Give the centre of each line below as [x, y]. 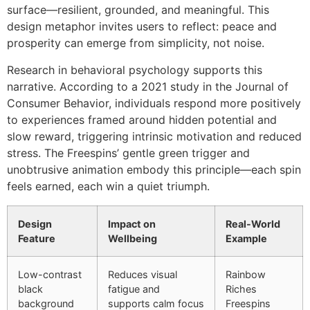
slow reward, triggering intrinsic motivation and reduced [154, 136]
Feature [37, 238]
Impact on [132, 224]
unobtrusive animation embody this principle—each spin [154, 169]
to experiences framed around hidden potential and [142, 119]
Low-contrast [50, 274]
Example [246, 238]
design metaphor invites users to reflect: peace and [142, 27]
